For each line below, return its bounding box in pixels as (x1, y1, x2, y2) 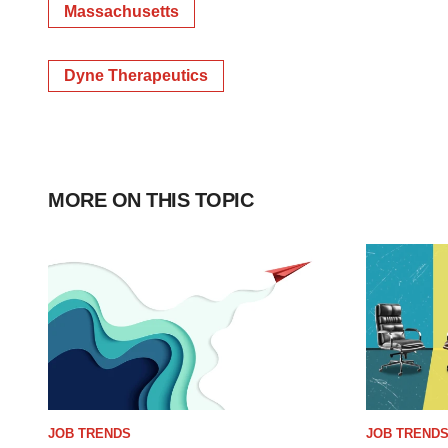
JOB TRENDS (48, 425, 131, 441)
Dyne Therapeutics (64, 67, 208, 84)
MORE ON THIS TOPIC (48, 189, 253, 211)
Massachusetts (64, 3, 179, 20)
